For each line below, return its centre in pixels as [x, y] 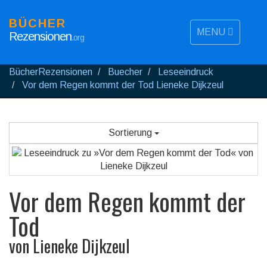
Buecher [125, 72]
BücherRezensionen [51, 72]
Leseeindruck [186, 72]
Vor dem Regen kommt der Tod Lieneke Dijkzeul [123, 85]
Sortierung [131, 133]
